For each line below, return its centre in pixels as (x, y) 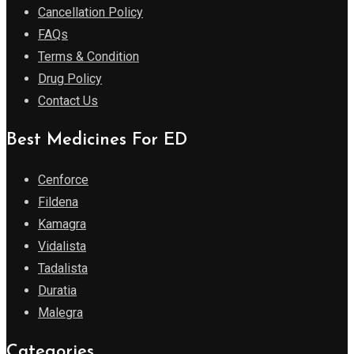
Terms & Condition (88, 57)
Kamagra (62, 224)
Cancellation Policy (90, 13)
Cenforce (63, 180)
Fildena (58, 202)
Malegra (60, 313)
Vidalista (62, 247)
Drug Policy (70, 79)
